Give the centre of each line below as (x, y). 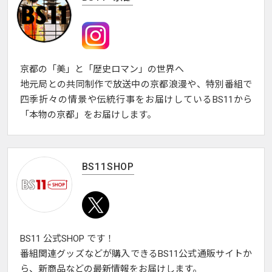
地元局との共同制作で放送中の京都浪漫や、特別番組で (136, 85)
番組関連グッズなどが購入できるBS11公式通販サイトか (136, 254)
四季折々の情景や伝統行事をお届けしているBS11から (136, 100)
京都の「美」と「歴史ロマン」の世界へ (102, 70)
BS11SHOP (108, 167)
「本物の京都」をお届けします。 (88, 115)
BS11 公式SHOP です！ (67, 239)
